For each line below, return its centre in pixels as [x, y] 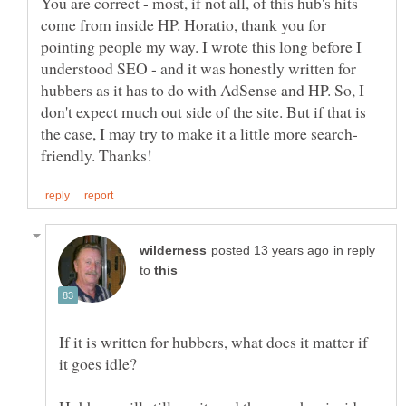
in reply [354, 251]
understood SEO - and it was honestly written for [198, 68]
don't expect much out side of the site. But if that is [203, 112]
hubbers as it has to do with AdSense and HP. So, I [203, 90]
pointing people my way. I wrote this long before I [201, 47]
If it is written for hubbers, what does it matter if [213, 342]
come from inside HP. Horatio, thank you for [184, 25]
